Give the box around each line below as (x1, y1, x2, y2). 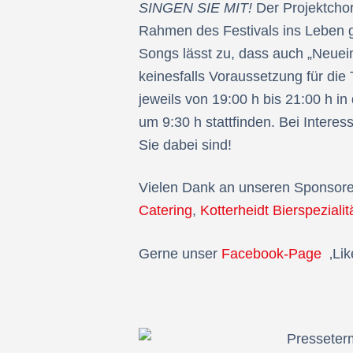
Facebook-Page (221, 245, 321, 262)
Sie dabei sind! (139, 137, 232, 154)
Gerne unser (139, 245, 221, 262)
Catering (139, 203, 192, 219)
